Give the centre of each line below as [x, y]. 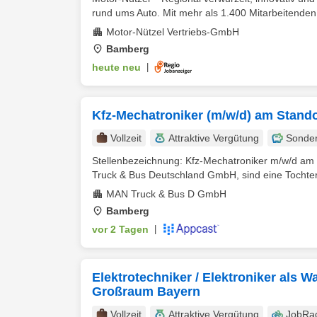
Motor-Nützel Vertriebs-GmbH [173, 32]
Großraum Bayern [146, 292]
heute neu [116, 67]
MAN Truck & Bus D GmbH [166, 194]
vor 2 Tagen [120, 229]
